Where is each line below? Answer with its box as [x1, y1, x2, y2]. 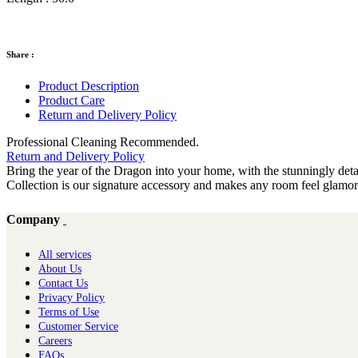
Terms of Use [38, 305, 99, 318]
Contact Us [38, 276, 88, 289]
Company [6, 212, 60, 226]
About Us [38, 262, 82, 275]
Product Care [38, 93, 105, 107]
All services [38, 248, 91, 261]
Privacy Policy [38, 291, 105, 304]
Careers [38, 334, 72, 347]
